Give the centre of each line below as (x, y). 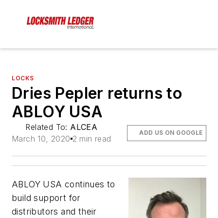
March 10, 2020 (41, 139)
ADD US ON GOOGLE (171, 133)
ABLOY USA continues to (64, 184)
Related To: (48, 127)
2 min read (92, 139)
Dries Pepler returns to (97, 93)
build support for (46, 198)
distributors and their (54, 212)
